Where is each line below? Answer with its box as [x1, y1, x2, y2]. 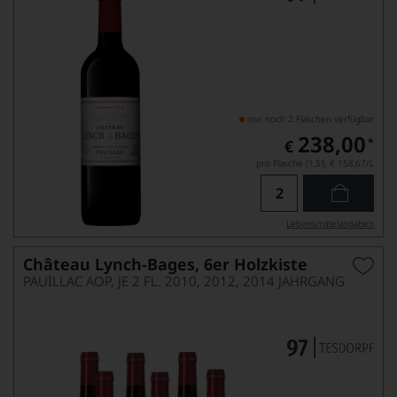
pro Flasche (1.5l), [256, 157, 327, 169]
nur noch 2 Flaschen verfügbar [248, 113, 374, 125]
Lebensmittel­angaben [286, 217, 374, 230]
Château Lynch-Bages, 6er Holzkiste [23, 253, 307, 275]
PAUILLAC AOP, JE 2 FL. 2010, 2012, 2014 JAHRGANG [23, 272, 345, 290]
